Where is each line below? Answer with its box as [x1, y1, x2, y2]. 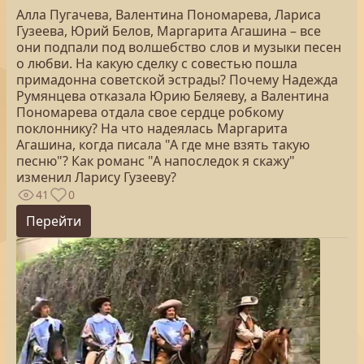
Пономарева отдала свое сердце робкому [16, 103, 284, 121]
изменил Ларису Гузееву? [16, 168, 176, 186]
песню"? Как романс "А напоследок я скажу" [16, 152, 295, 170]
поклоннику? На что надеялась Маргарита [16, 119, 288, 137]
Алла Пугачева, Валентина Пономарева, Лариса [16, 6, 321, 24]
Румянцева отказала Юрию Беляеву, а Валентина [16, 87, 329, 105]
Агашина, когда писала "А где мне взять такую [16, 136, 310, 154]
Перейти [26, 212, 81, 230]
